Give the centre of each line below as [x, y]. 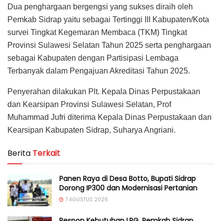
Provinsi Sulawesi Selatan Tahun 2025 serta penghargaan [109, 45]
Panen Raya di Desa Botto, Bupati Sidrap [128, 179]
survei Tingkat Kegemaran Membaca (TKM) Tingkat [97, 33]
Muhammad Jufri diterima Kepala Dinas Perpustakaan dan [110, 117]
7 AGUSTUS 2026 [86, 200]
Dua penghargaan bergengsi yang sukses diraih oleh [100, 7]
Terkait [46, 153]
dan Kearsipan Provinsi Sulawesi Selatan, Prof [89, 105]
